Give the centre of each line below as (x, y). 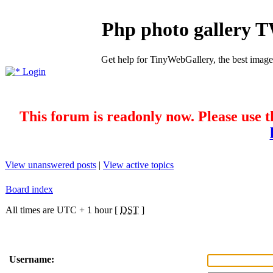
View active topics (138, 165)
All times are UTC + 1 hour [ (63, 210)
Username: (32, 259)
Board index (29, 189)
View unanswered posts (51, 165)
